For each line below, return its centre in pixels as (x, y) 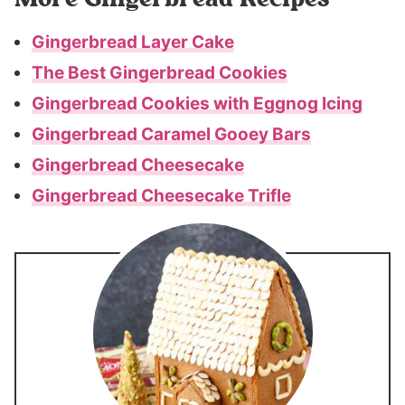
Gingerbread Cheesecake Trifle (161, 196)
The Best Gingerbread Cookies (160, 73)
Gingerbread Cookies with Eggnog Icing (197, 104)
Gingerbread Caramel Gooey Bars (171, 134)
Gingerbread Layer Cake (133, 42)
